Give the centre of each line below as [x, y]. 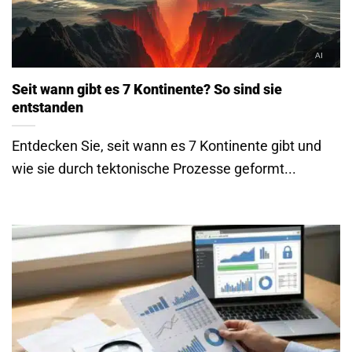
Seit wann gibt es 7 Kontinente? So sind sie [147, 90]
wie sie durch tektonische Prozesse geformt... [154, 168]
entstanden [48, 108]
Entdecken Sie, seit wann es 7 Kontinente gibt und [167, 145]
